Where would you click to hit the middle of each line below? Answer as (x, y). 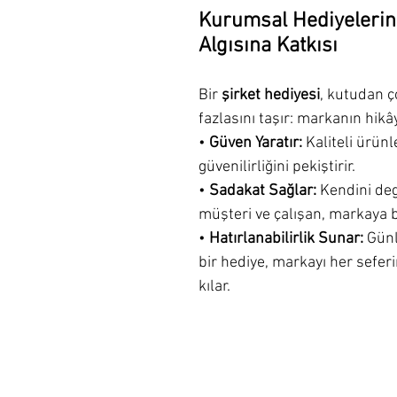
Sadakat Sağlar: (263, 191)
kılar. (214, 286)
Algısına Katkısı (268, 46)
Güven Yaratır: (256, 143)
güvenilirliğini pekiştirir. (277, 167)
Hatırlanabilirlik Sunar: (286, 238)
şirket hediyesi (271, 95)
